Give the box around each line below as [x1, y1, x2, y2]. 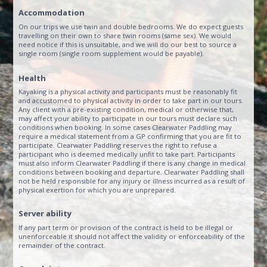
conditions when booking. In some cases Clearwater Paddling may [18, 123, 232, 132]
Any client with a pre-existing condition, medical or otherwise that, [18, 105, 234, 114]
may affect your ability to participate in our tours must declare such [18, 114, 238, 123]
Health [18, 72, 46, 83]
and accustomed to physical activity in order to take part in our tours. [18, 96, 244, 105]
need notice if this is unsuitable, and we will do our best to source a [18, 39, 237, 49]
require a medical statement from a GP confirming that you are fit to [18, 132, 242, 141]
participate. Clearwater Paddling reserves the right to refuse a [18, 141, 218, 150]
